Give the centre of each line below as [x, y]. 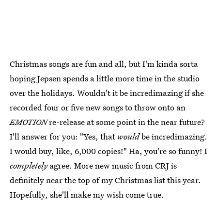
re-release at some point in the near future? [126, 122]
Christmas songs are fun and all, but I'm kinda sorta [104, 63]
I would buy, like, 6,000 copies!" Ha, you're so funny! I [108, 151]
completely [29, 165]
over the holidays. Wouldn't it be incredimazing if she [107, 93]
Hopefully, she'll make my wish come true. [87, 194]
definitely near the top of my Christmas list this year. [105, 180]
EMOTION [28, 122]
